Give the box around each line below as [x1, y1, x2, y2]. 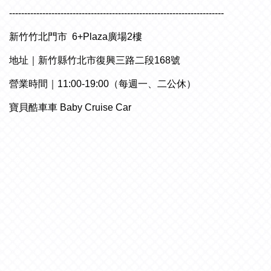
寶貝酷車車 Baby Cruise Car [9, 102, 131, 113]
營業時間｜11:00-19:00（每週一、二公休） [9, 79, 196, 90]
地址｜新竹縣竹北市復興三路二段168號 [9, 55, 180, 66]
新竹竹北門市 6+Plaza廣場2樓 [9, 31, 142, 42]
